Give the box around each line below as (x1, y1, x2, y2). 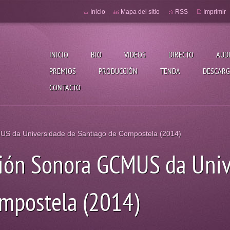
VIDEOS (124, 49, 146, 60)
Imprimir (203, 8, 226, 15)
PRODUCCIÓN (99, 66, 138, 76)
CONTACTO (49, 82, 81, 92)
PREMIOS (49, 66, 76, 76)
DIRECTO (168, 49, 194, 60)
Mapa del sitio (121, 8, 160, 15)
